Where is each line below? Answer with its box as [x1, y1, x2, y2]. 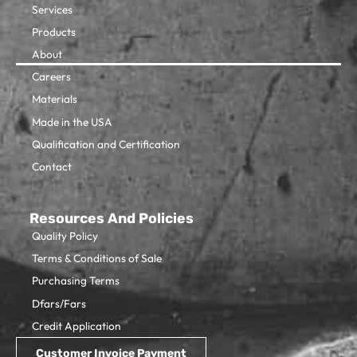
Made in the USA [32, 114, 112, 129]
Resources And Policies [29, 209, 194, 226]
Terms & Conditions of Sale [32, 251, 162, 266]
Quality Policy [32, 229, 98, 244]
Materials [32, 92, 77, 107]
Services [32, 2, 73, 17]
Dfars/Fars [32, 296, 86, 311]
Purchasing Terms [32, 273, 120, 288]
